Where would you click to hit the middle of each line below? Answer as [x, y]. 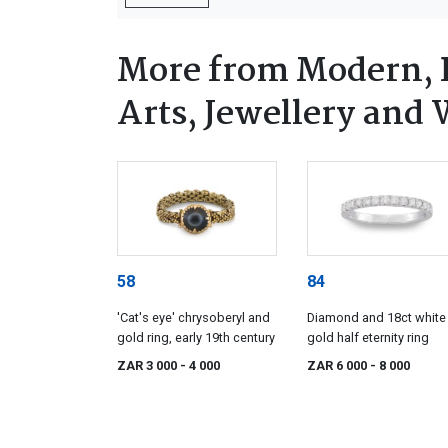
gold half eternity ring [368, 337]
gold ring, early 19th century [196, 337]
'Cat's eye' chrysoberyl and [193, 317]
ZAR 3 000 [148, 365]
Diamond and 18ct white [376, 317]
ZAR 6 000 [338, 365]
